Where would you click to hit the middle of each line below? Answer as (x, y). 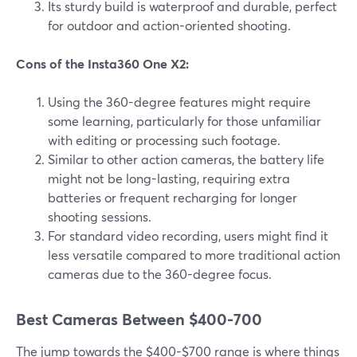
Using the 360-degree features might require (179, 102)
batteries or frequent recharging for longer (173, 198)
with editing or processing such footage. (164, 140)
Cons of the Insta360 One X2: (102, 64)
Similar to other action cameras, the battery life (186, 159)
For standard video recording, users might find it (188, 236)
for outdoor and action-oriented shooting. (169, 25)
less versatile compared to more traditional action (194, 255)
